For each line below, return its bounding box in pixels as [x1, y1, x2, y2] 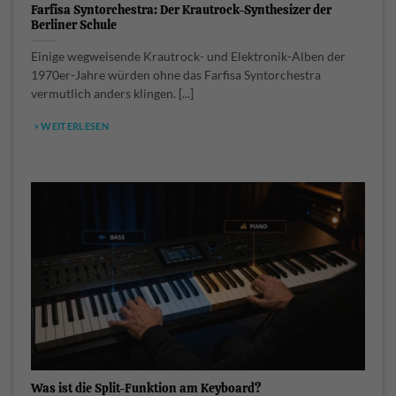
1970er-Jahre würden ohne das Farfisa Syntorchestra [31, 67, 321, 82]
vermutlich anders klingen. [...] [31, 86, 194, 101]
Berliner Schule [31, 16, 117, 33]
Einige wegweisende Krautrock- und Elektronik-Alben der [31, 49, 346, 64]
